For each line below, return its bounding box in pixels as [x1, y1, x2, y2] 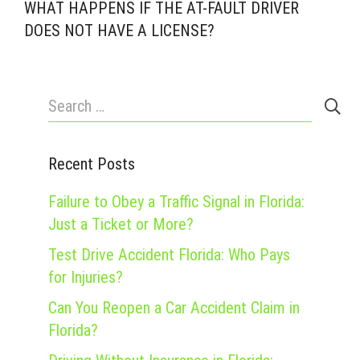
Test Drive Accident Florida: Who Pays [48, 245, 290, 265]
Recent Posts [48, 154, 135, 174]
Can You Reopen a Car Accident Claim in [48, 298, 300, 318]
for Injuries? [48, 268, 123, 288]
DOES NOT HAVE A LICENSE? [24, 21, 215, 41]
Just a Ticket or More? [48, 215, 194, 235]
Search [47, 89, 91, 109]
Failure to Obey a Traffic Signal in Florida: [48, 192, 305, 212]
